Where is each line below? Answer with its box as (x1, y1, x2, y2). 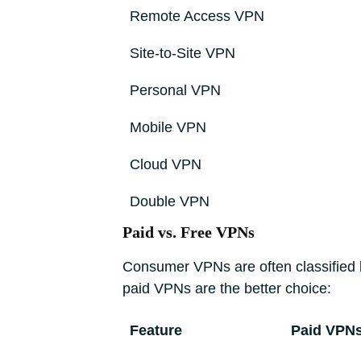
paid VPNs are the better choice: (122, 280, 331, 297)
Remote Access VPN (130, 8, 264, 24)
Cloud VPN (130, 156, 201, 172)
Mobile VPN (130, 119, 206, 135)
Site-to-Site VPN (130, 45, 235, 61)
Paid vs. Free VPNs (122, 223, 255, 241)
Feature (130, 322, 182, 338)
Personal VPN (130, 82, 221, 98)
